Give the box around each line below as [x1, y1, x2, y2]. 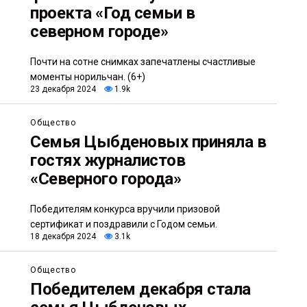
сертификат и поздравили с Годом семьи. [30, 218, 217, 230]
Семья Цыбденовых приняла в [30, 132, 267, 151]
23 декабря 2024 [30, 84, 96, 94]
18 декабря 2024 [30, 231, 96, 241]
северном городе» [30, 21, 169, 41]
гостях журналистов [30, 150, 186, 170]
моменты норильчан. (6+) [30, 71, 145, 82]
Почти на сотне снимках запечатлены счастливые [30, 56, 256, 67]
